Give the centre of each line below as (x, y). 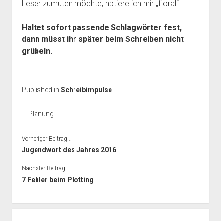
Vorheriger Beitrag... (46, 138)
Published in (41, 90)
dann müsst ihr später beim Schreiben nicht (102, 39)
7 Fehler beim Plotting (57, 179)
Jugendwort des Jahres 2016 (69, 150)
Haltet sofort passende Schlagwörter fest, (101, 27)
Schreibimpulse (86, 90)
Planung (41, 114)
